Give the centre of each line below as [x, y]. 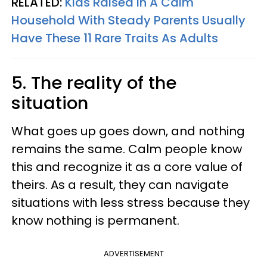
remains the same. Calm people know [127, 149]
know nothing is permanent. [95, 221]
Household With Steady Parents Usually [128, 20]
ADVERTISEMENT [133, 254]
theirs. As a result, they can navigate [120, 185]
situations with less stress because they [131, 203]
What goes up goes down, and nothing [128, 131]
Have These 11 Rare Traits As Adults [115, 38]
